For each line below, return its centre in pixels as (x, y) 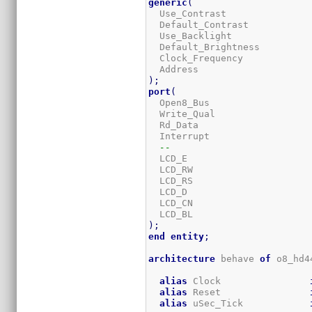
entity (188, 236)
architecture (182, 258)
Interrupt (229, 136)
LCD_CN (229, 203)
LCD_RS (229, 180)
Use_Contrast (229, 13)
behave (238, 258)
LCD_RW (229, 169)
